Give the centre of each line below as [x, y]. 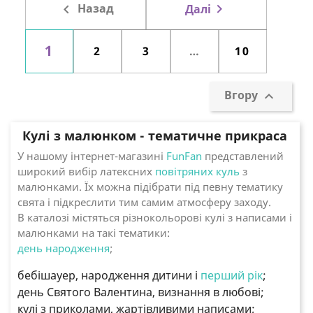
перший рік [232, 275]
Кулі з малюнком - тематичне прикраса [155, 135]
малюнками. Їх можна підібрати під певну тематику [150, 186]
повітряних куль [197, 171]
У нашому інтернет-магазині [92, 155]
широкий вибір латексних [86, 171]
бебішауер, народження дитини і [109, 275]
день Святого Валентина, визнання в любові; [141, 292]
